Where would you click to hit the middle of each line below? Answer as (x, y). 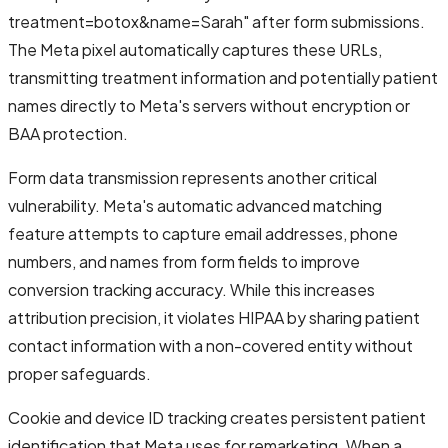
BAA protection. (68, 133)
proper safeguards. (79, 373)
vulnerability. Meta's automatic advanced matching (195, 205)
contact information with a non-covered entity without (210, 345)
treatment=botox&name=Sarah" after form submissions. (216, 21)
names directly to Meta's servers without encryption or (209, 105)
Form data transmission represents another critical (192, 177)
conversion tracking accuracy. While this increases (191, 289)
